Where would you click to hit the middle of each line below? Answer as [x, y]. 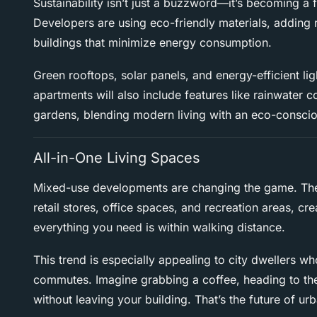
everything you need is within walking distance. [159, 227]
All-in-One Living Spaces [117, 158]
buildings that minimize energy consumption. [152, 43]
